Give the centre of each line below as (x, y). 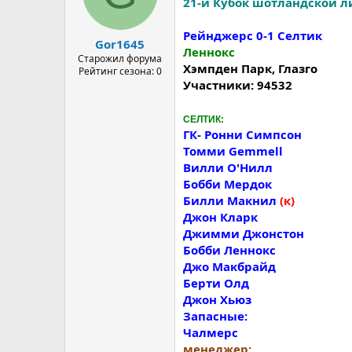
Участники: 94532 (238, 85)
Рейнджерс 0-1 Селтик (253, 35)
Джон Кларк (220, 217)
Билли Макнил (231, 200)
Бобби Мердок (227, 184)
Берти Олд (216, 283)
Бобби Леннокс (229, 250)
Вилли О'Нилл (228, 167)
